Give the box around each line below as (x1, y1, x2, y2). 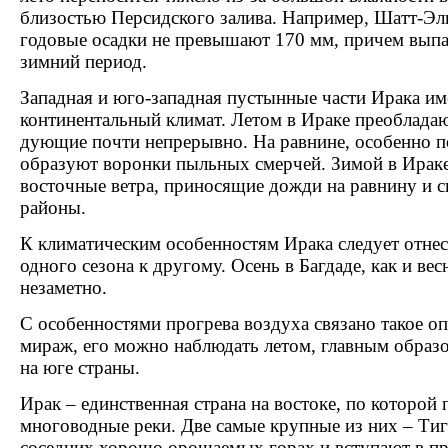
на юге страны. (20, 357, 140, 378)
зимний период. (20, 51, 147, 72)
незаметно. (20, 277, 107, 298)
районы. (20, 197, 86, 218)
